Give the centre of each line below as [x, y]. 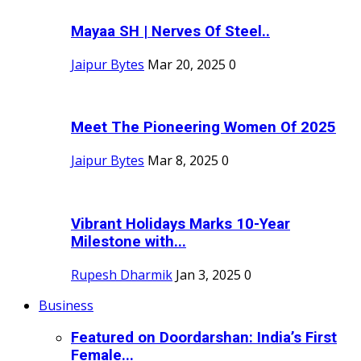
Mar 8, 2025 [183, 161]
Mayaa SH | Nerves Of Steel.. [170, 31]
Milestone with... [129, 241]
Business [66, 305]
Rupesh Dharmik [122, 274]
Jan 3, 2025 [208, 274]
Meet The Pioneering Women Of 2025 [203, 128]
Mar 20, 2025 [187, 64]
